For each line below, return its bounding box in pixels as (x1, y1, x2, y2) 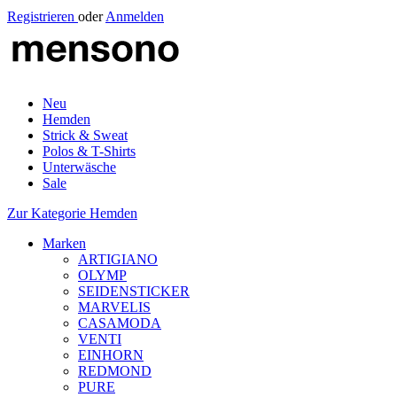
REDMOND (78, 363, 152, 378)
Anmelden (105, 9, 164, 24)
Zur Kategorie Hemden (7, 206, 137, 221)
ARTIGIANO (78, 252, 158, 267)
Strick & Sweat (43, 128, 128, 143)
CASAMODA (78, 315, 161, 331)
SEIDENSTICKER (78, 284, 190, 299)
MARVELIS (78, 300, 151, 315)
